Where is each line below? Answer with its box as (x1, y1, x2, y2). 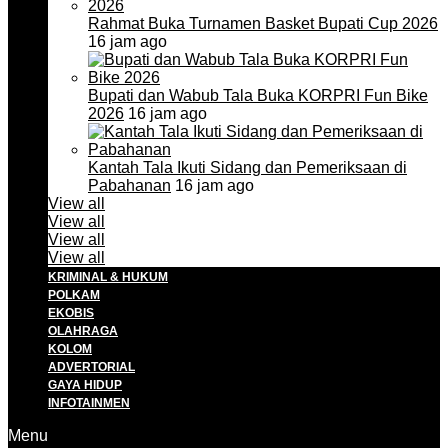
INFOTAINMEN (48, 397, 130, 409)
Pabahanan (88, 177, 171, 194)
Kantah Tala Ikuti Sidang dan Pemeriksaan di (88, 159, 407, 176)
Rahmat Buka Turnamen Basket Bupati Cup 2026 (88, 15, 438, 32)
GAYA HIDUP (48, 379, 122, 391)
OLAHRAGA (48, 325, 118, 337)
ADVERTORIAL (48, 361, 135, 373)
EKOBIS (48, 307, 94, 319)
